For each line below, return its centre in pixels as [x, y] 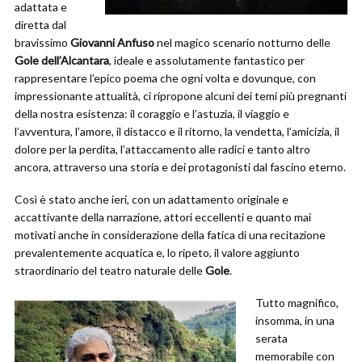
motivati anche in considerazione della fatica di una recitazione [170, 235]
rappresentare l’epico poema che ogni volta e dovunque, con [165, 78]
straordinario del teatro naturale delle [110, 270]
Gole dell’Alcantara [62, 60]
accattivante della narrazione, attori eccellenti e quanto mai [163, 217]
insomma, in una [295, 320]
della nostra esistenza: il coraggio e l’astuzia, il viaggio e [152, 114]
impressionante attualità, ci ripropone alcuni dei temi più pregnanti [181, 96]
